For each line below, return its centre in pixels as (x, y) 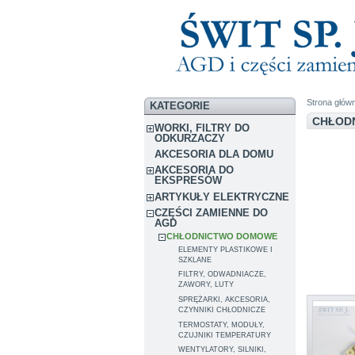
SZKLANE (195, 260)
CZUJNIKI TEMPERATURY (225, 335)
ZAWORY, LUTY (206, 285)
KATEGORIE (179, 106)
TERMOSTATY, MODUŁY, (222, 324)
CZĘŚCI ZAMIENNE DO (212, 212)
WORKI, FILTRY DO (202, 128)
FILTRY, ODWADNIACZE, (223, 275)
